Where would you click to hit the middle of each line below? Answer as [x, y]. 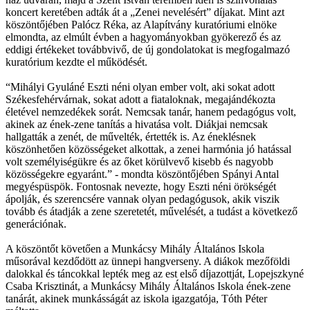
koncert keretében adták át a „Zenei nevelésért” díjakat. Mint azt [145, 12]
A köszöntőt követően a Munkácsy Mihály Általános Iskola [135, 248]
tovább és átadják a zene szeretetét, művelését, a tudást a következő [152, 211]
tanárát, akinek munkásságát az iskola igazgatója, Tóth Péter [136, 298]
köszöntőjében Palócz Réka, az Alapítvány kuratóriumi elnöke [141, 24]
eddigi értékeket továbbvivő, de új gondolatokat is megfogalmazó [148, 49]
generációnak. [36, 224]
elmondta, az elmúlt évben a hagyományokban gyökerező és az [143, 37]
